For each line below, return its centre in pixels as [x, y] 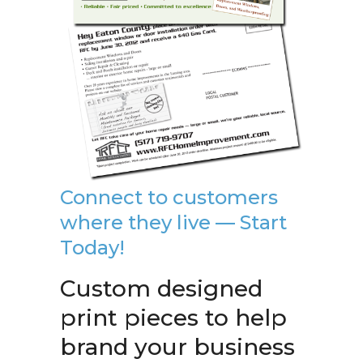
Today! [92, 248]
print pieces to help [173, 318]
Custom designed [161, 288]
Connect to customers [169, 197]
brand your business [177, 347]
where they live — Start [173, 222]
